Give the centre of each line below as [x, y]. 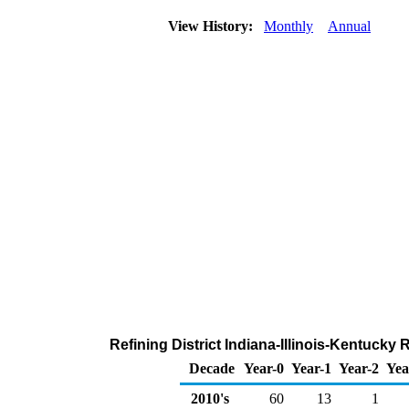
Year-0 [264, 368]
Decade [212, 368]
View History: [212, 26]
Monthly [288, 26]
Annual [349, 26]
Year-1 [311, 368]
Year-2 [359, 368]
